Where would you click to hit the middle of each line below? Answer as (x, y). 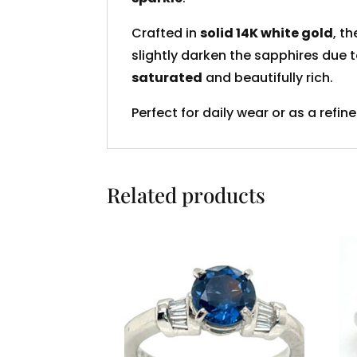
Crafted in (166, 33)
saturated (167, 78)
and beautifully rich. (268, 78)
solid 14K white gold (267, 33)
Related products (186, 195)
